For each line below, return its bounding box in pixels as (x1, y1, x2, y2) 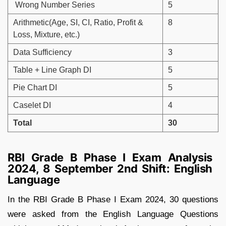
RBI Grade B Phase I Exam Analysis (8, 151, 212, 164)
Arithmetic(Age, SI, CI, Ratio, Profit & (13, 18, 143, 27)
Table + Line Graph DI (13, 66, 91, 75)
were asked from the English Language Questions (8, 209, 218, 219)
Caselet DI (13, 101, 51, 110)
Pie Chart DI (13, 83, 57, 92)
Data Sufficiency (13, 48, 72, 57)
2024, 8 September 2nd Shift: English (8, 162, 212, 176)
